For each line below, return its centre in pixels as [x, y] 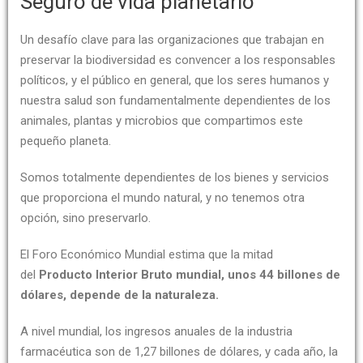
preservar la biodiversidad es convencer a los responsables [178, 60]
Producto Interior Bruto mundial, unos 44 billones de [190, 275]
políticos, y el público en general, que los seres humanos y [175, 80]
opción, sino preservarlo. [85, 218]
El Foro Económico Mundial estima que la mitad [147, 254]
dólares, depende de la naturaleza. [120, 295]
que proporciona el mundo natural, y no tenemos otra [162, 198]
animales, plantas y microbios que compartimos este [162, 121]
